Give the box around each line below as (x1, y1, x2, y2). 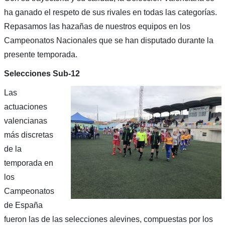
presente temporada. (4, 50, 77, 59)
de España (4, 200, 43, 209)
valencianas (4, 116, 47, 125)
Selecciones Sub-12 (4, 69, 80, 78)
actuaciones (4, 102, 47, 111)
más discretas (4, 130, 53, 139)
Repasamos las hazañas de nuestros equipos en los (4, 22, 190, 31)
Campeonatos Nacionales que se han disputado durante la (4, 36, 213, 45)
